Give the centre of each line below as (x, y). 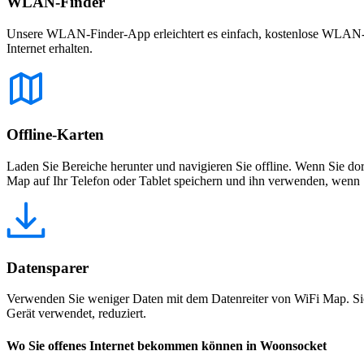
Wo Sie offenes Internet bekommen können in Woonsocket (167, 345)
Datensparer (48, 267)
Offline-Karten (55, 135)
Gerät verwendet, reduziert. (76, 314)
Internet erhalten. (50, 48)
